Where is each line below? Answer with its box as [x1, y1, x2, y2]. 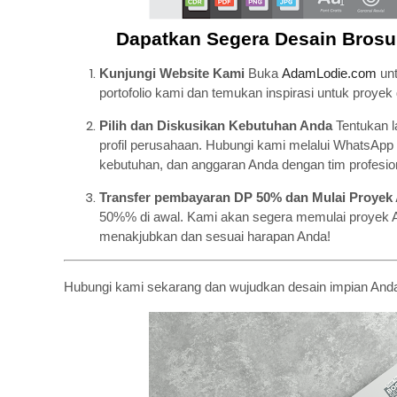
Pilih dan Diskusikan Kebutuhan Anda [99, 118, 332, 133]
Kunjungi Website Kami [99, 66, 245, 81]
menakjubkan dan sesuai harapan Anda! [99, 229, 331, 244]
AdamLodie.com [282, 66, 377, 81]
